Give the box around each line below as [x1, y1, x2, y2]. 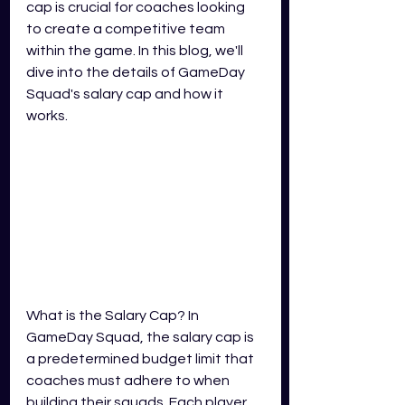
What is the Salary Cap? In [26, 307, 202, 323]
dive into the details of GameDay [26, 65, 248, 80]
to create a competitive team [26, 22, 228, 36]
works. [26, 108, 68, 123]
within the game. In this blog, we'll [26, 43, 246, 58]
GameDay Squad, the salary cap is [26, 329, 257, 344]
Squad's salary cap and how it [26, 87, 226, 101]
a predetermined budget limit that [26, 351, 257, 366]
